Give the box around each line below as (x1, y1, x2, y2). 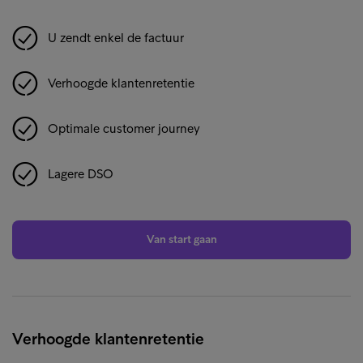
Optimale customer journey (48, 121, 200, 137)
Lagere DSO (48, 166, 113, 182)
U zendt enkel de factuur (48, 30, 184, 46)
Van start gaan (146, 233, 217, 247)
